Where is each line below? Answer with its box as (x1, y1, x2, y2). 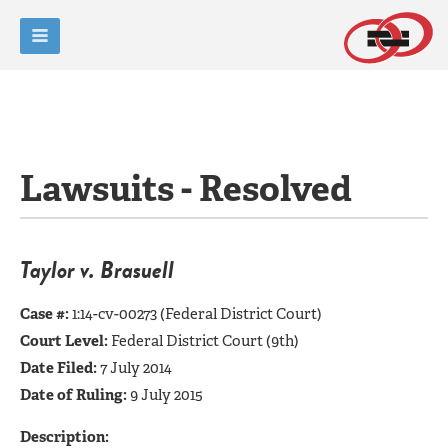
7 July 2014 (100, 357, 172, 378)
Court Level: (20, 330, 111, 351)
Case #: (20, 303, 72, 324)
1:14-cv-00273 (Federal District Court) (72, 303, 322, 324)
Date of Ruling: (20, 384, 130, 405)
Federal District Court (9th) (111, 330, 299, 351)
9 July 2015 (130, 384, 203, 405)
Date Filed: (20, 357, 100, 378)
